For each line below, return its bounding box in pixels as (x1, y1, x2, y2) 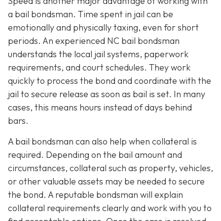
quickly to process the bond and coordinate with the (8, 75, 211, 87)
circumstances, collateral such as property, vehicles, (8, 162, 213, 174)
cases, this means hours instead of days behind (8, 102, 192, 113)
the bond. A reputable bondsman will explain (8, 188, 183, 200)
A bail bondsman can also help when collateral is (8, 135, 197, 147)
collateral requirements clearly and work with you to (8, 202, 212, 214)
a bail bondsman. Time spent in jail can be (8, 8, 173, 20)
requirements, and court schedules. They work (8, 62, 190, 74)
